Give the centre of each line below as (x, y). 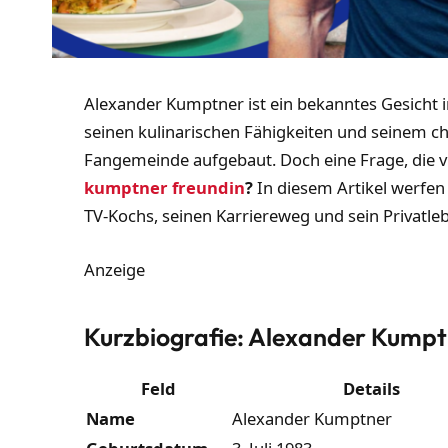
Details (372, 389)
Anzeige (115, 269)
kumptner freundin (165, 188)
